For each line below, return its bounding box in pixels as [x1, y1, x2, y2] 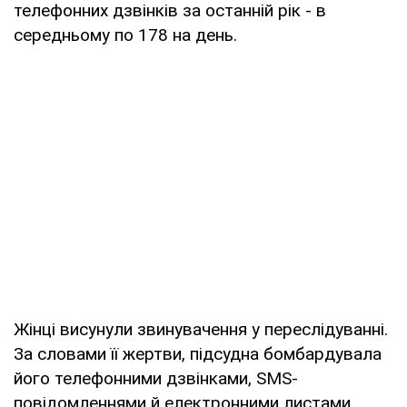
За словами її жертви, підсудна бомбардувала [14, 342, 382, 364]
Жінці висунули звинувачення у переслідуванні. [14, 318, 388, 340]
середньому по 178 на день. [14, 24, 237, 45]
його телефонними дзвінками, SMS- [14, 367, 298, 389]
